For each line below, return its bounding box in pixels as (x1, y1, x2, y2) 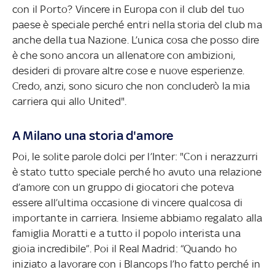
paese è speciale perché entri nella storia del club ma (12, 18, 262, 31)
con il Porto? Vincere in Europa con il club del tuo (12, 2, 245, 15)
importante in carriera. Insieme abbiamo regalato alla (12, 211, 263, 224)
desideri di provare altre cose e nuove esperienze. (12, 64, 244, 77)
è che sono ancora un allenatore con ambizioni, (12, 48, 236, 61)
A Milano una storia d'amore (12, 127, 174, 143)
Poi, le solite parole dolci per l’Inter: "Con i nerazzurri (12, 150, 258, 163)
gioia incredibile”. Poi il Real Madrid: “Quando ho (12, 242, 237, 255)
